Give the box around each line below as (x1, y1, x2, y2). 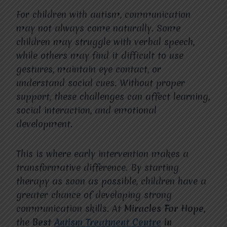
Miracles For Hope (124, 202, 204, 215)
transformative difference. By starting (16, 161, 179, 174)
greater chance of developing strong (16, 188, 172, 201)
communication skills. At (16, 202, 124, 215)
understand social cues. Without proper (16, 77, 185, 89)
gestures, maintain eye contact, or (16, 63, 161, 75)
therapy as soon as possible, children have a (16, 175, 206, 187)
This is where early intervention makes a (16, 147, 188, 160)
